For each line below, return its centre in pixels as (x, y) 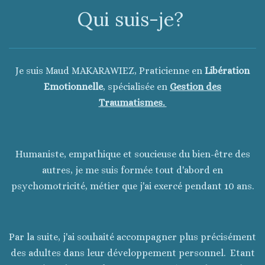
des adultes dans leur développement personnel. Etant (132, 253)
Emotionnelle (73, 87)
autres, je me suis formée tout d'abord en (132, 170)
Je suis (30, 71)
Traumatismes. (132, 103)
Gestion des (195, 87)
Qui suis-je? (132, 19)
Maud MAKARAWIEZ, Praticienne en (125, 71)
